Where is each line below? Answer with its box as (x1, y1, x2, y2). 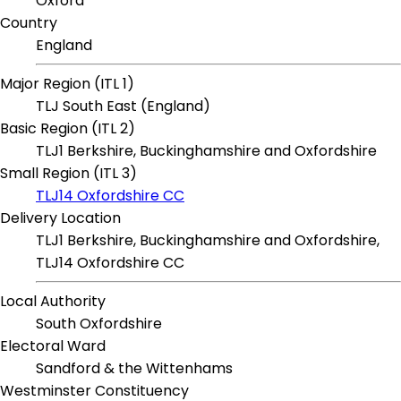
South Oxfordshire (36, 313, 162, 335)
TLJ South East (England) (36, 96, 210, 117)
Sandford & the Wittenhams (36, 358, 233, 380)
